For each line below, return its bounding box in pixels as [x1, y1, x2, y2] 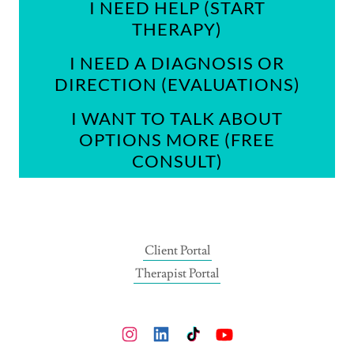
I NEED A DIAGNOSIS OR [70, 51, 284, 73]
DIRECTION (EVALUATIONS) [54, 73, 300, 95]
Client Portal [144, 242, 210, 258]
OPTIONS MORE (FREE [79, 128, 275, 150]
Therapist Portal [135, 265, 219, 281]
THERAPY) [132, 17, 222, 40]
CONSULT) [131, 149, 223, 171]
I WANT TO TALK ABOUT [71, 107, 283, 129]
